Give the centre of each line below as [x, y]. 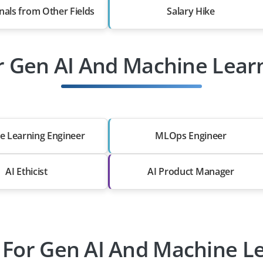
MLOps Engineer [191, 136]
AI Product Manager [191, 171]
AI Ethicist [26, 171]
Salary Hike [191, 11]
